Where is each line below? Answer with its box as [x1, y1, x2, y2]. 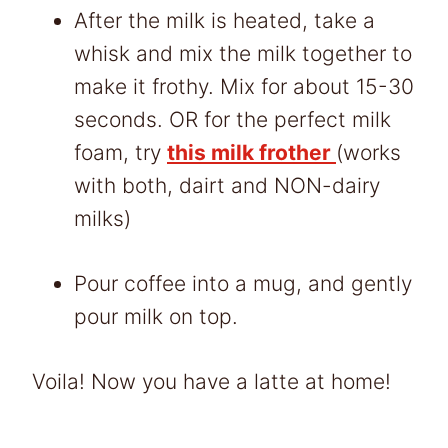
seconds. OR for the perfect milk [74, 106, 391, 132]
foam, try [74, 139, 167, 165]
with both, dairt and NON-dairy [74, 172, 380, 198]
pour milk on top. [74, 303, 238, 329]
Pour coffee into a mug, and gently [74, 270, 412, 296]
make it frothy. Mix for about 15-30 [74, 73, 414, 99]
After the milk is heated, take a [74, 7, 375, 33]
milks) [74, 205, 131, 231]
